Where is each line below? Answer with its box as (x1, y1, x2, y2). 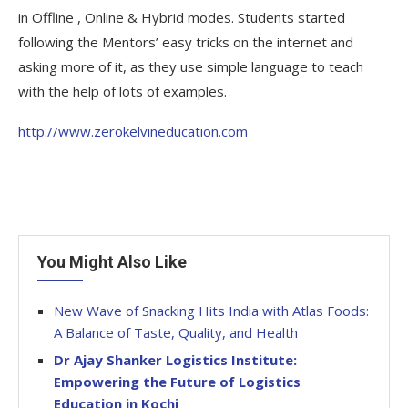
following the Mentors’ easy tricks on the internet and (18, 32, 353, 51)
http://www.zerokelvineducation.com (18, 121, 248, 140)
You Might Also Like (37, 251, 187, 271)
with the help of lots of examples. (18, 81, 227, 100)
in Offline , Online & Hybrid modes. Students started (18, 7, 345, 26)
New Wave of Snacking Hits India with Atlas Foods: (54, 301, 369, 320)
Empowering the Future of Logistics (54, 372, 301, 391)
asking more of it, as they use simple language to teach (18, 56, 363, 76)
